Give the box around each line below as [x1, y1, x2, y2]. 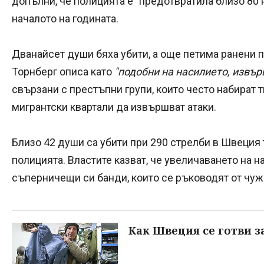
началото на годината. [12, 12, 118, 25]
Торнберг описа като [12, 65, 114, 78]
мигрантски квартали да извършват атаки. [12, 100, 216, 113]
